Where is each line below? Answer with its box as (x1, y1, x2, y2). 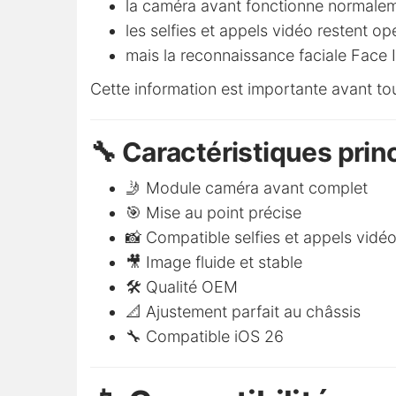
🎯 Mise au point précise (126, 203, 301, 223)
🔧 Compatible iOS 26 (126, 327, 284, 346)
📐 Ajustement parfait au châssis (126, 302, 361, 322)
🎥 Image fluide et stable (126, 253, 302, 272)
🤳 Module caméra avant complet (126, 179, 368, 198)
